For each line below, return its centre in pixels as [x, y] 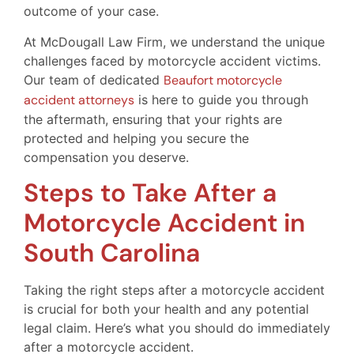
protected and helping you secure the [136, 138]
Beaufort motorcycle [223, 80]
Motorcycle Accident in [164, 223]
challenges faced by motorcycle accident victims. [172, 60]
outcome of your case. [91, 11]
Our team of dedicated [94, 79]
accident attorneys [79, 100]
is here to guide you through [221, 99]
